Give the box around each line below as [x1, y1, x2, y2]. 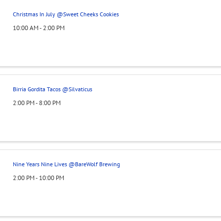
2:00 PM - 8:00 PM [12, 98, 61, 107]
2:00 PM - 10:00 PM [12, 173, 64, 182]
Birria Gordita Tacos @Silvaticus [12, 85, 92, 93]
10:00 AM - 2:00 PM [12, 24, 65, 33]
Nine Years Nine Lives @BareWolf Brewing [12, 160, 120, 168]
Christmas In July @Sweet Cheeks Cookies [12, 10, 119, 18]
